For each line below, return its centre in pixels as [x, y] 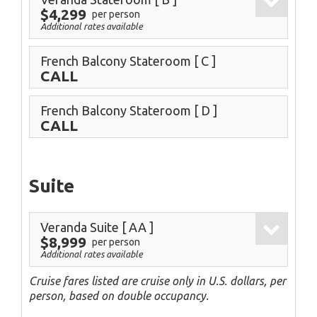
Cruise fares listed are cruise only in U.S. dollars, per [157, 281]
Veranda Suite [81, 227]
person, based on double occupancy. [119, 295]
